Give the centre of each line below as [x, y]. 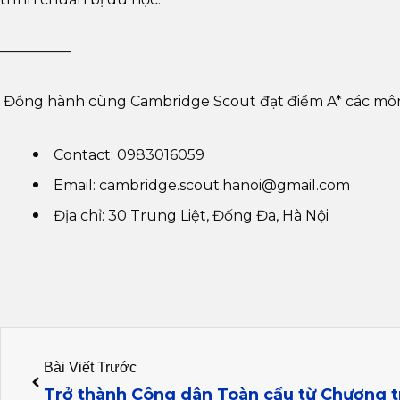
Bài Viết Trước [90, 367]
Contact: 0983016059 [127, 154]
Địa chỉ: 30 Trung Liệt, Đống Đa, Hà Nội [189, 215]
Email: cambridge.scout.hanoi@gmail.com [200, 185]
